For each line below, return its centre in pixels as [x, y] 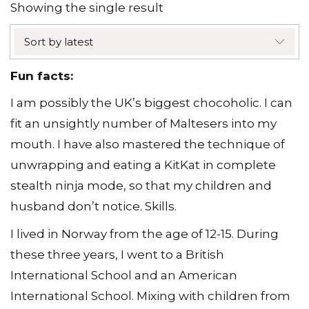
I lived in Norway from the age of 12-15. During [144, 233]
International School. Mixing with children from [150, 296]
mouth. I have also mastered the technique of [148, 144]
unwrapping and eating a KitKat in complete [143, 165]
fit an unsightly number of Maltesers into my [143, 123]
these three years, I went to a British [117, 254]
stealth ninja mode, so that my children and [141, 186]
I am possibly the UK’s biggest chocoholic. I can [151, 103]
